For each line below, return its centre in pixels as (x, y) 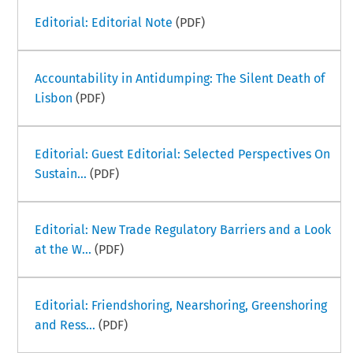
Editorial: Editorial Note (103, 22)
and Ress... (65, 325)
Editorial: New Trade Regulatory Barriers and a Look (182, 229)
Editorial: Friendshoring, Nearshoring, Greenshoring (180, 305)
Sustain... (60, 173)
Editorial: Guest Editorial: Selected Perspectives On (182, 154)
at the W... (63, 249)
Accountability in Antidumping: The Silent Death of (179, 78)
